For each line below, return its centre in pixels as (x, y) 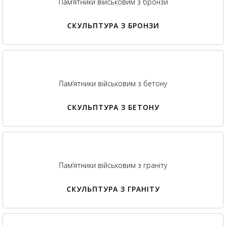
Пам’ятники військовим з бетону (113, 84)
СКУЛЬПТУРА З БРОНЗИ (113, 26)
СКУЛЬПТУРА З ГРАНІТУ (113, 189)
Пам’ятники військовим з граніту (113, 165)
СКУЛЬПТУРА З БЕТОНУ (113, 107)
